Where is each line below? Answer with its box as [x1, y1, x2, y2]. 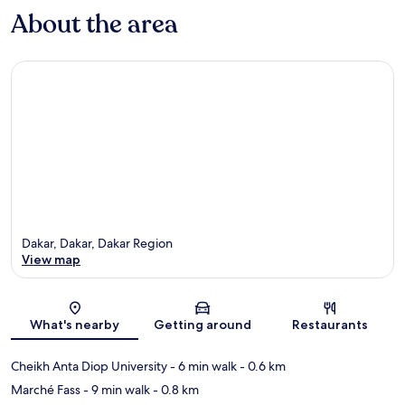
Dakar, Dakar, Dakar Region [22, 235, 173, 252]
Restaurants [292, 316, 369, 334]
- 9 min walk [80, 381, 150, 399]
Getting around [153, 316, 251, 334]
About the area [11, 6, 178, 42]
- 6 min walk [167, 358, 237, 375]
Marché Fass [11, 381, 80, 399]
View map [22, 251, 80, 268]
